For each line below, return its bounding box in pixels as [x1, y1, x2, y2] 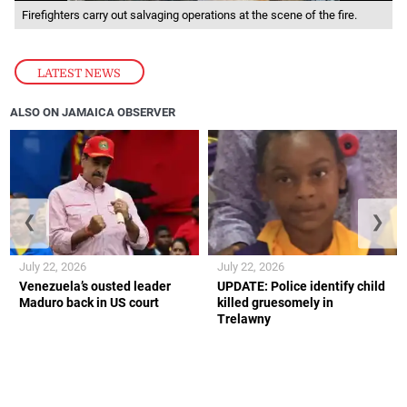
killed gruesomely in [217, 295, 333, 311]
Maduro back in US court [19, 295, 160, 311]
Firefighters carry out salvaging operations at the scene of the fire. [21, 7, 357, 22]
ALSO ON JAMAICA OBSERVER [10, 104, 176, 119]
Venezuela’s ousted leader [19, 279, 172, 294]
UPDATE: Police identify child [217, 279, 385, 294]
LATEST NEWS [37, 65, 122, 80]
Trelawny [217, 312, 271, 327]
